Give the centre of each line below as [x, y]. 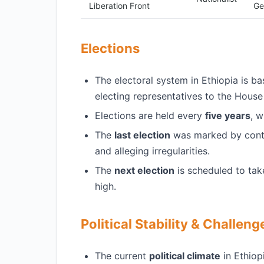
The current [122, 256]
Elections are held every [150, 115]
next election [144, 170]
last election [142, 135]
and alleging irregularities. [152, 151]
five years [228, 115]
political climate [185, 256]
